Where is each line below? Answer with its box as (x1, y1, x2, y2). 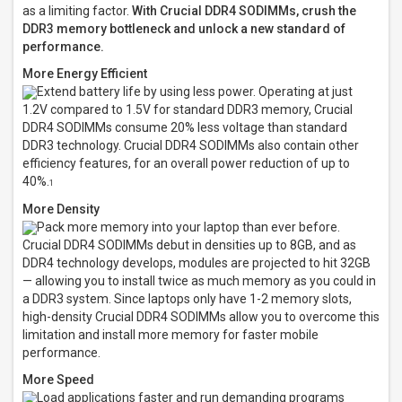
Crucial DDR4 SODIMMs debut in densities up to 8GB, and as (22, 238, 356, 252)
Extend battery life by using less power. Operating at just (37, 84, 353, 99)
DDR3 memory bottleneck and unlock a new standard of (22, 22, 345, 36)
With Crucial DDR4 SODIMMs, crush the (132, 4, 356, 18)
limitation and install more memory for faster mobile (22, 328, 319, 342)
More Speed (22, 372, 94, 387)
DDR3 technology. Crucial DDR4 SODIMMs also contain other (22, 138, 359, 153)
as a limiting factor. (22, 4, 132, 18)
